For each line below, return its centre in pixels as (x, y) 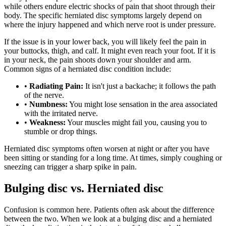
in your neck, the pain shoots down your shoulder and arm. (98, 60)
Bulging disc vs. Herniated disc (84, 188)
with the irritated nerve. (61, 113)
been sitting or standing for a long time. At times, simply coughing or (113, 157)
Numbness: (48, 104)
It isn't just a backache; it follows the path (150, 86)
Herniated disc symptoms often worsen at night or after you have (107, 148)
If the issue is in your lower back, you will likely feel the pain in (105, 41)
